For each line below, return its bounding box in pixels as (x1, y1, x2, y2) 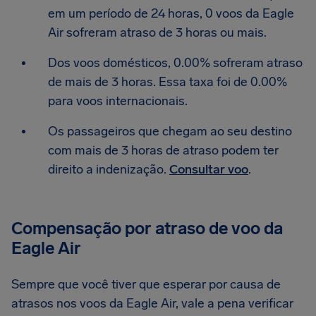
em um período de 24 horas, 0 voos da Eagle (48, 6, 294, 21)
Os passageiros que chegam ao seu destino (48, 123, 292, 139)
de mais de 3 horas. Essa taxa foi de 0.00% (48, 74, 287, 90)
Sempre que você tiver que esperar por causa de (11, 276, 281, 292)
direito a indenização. (48, 162, 169, 177)
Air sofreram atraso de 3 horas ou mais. (48, 25, 267, 40)
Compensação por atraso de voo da (11, 218, 283, 238)
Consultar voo (169, 162, 248, 177)
